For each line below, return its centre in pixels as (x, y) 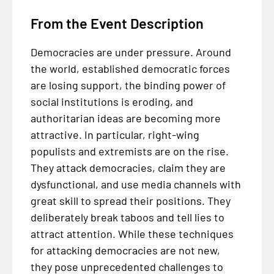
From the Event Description (117, 24)
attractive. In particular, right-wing (115, 134)
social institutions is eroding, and (112, 101)
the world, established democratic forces (130, 68)
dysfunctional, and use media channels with (135, 184)
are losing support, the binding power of (128, 85)
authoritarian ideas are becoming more (125, 118)
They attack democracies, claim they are (128, 167)
